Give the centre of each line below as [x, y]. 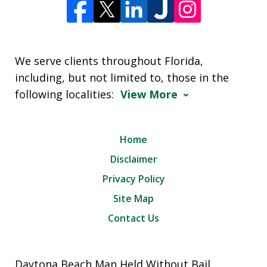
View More [149, 94]
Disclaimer [133, 159]
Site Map [133, 199]
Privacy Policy [133, 179]
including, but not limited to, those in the [122, 78]
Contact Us [133, 218]
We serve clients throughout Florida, [109, 61]
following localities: [66, 94]
